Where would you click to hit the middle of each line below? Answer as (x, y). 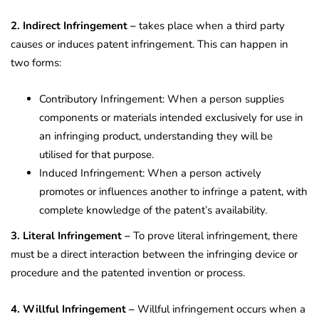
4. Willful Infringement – (73, 309)
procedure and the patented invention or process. (128, 272)
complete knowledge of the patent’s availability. (153, 210)
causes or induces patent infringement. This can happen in (150, 44)
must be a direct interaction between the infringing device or (154, 254)
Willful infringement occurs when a (220, 309)
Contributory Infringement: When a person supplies (162, 99)
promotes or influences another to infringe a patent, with (173, 191)
